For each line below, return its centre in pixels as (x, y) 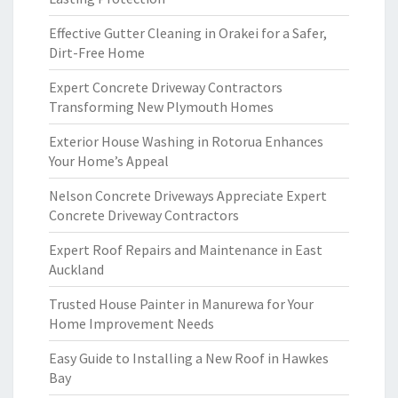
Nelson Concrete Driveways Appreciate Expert (188, 195)
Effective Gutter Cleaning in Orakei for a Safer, (188, 33)
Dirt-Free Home (97, 52)
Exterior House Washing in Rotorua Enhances (186, 141)
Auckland (76, 269)
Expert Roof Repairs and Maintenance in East (186, 250)
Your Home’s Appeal (109, 161)
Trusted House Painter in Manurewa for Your (181, 304)
